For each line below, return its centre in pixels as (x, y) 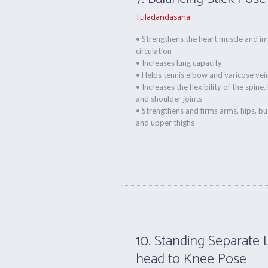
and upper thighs (165, 123)
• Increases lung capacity (179, 63)
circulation (154, 51)
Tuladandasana (163, 18)
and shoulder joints (169, 99)
